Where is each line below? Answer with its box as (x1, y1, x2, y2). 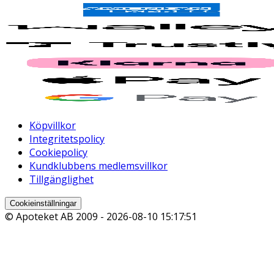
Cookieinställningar (10, 198, 76, 208)
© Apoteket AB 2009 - (5, 209, 106, 223)
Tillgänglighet (29, 172, 94, 186)
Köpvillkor (29, 118, 76, 132)
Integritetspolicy (29, 131, 105, 146)
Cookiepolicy (29, 145, 87, 159)
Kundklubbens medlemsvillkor (29, 158, 168, 172)
